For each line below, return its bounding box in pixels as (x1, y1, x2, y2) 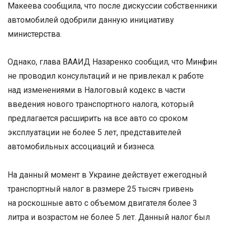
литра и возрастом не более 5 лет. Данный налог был (8, 212, 210, 222)
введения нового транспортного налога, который (8, 99, 194, 109)
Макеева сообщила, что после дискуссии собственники (8, 1, 217, 11)
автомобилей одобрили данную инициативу (8, 15, 174, 25)
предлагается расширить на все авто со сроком (8, 114, 188, 124)
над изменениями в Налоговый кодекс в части (8, 85, 185, 95)
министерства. (8, 29, 62, 39)
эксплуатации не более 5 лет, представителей (8, 128, 181, 138)
